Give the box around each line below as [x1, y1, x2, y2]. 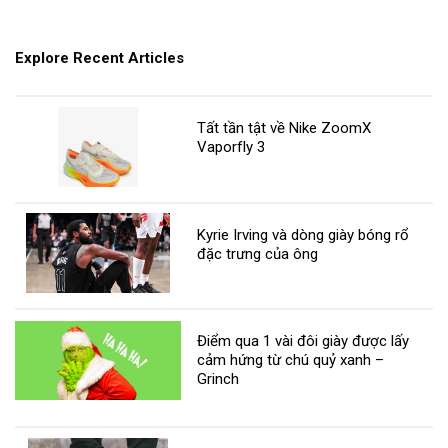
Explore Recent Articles [15, 49, 184, 68]
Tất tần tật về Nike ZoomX [197, 119, 372, 138]
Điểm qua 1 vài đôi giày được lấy [197, 332, 410, 351]
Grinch [197, 370, 240, 389]
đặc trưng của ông [197, 244, 319, 263]
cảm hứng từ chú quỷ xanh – [197, 351, 385, 370]
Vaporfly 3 [197, 138, 266, 157]
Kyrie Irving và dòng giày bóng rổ [197, 225, 410, 244]
